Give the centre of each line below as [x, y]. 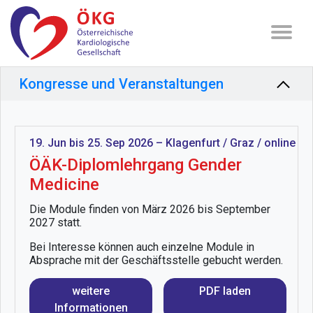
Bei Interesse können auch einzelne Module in [142, 247]
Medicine [64, 185]
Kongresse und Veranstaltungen [122, 84]
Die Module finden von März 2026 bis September [150, 210]
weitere [91, 291]
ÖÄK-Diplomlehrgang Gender [136, 165]
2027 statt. [56, 223]
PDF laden [225, 291]
